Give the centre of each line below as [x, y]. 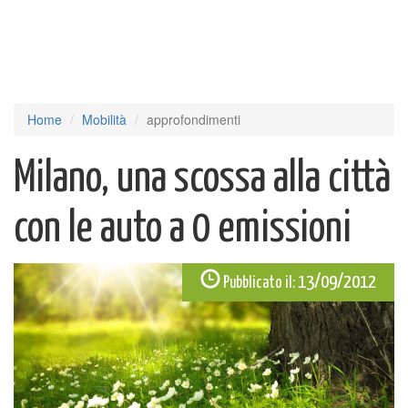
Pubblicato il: [259, 283]
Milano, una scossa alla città [202, 179]
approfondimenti [194, 119]
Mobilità [104, 119]
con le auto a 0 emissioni [183, 229]
